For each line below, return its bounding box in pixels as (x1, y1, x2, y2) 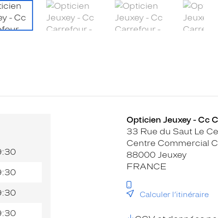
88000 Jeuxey (127, 149, 187, 160)
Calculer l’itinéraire (140, 190, 209, 199)
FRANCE (127, 161, 166, 171)
